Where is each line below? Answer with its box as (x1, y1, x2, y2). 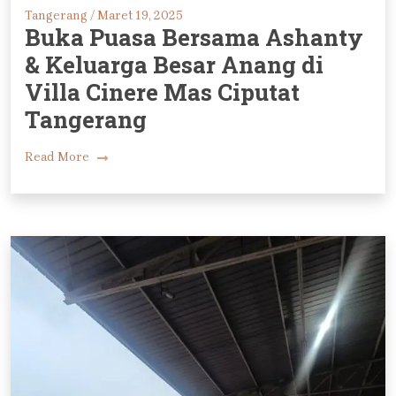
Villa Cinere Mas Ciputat (25, 76, 300, 107)
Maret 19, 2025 (95, 7, 183, 23)
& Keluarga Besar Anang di (25, 49, 324, 80)
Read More (25, 148, 92, 164)
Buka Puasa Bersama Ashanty (25, 21, 363, 52)
